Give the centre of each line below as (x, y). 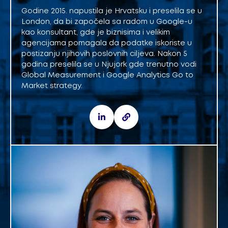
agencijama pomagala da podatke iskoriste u (107, 44)
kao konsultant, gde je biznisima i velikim (96, 33)
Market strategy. (52, 86)
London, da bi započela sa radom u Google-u (107, 22)
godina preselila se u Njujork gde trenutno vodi (109, 65)
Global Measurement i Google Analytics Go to (107, 76)
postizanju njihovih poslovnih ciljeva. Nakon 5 (104, 54)
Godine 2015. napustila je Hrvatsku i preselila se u (112, 11)
